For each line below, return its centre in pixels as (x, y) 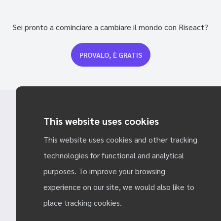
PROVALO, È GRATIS (110, 55)
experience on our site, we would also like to (119, 187)
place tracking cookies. (83, 203)
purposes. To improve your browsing (104, 171)
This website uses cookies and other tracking (120, 139)
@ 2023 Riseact (110, 189)
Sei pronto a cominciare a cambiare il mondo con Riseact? (110, 27)
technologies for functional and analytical (114, 155)
